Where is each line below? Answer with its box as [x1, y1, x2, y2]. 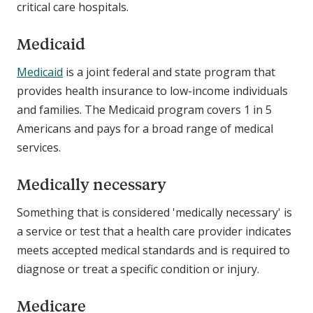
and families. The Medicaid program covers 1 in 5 [17, 102, 272, 118]
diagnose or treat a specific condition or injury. [17, 261, 262, 277]
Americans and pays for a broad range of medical [17, 121, 273, 137]
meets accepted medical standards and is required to [17, 242, 290, 259]
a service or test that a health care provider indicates [17, 224, 291, 240]
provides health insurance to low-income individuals [17, 83, 288, 99]
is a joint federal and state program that [63, 64, 275, 80]
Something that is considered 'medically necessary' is [17, 205, 292, 221]
